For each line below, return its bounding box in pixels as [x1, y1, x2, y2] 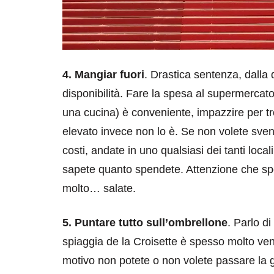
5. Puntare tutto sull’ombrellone [62, 217, 228, 229]
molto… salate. [62, 182, 136, 195]
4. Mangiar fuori [62, 68, 144, 81]
